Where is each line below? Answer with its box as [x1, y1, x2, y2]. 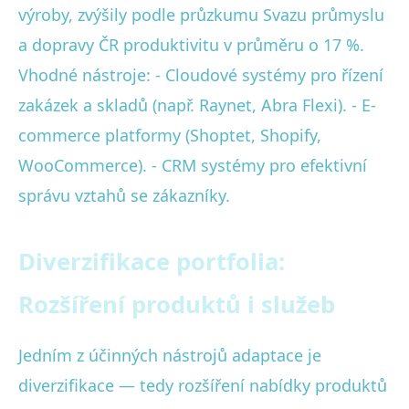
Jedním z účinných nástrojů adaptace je [18, 343, 321, 366]
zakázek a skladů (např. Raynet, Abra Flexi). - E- [18, 93, 376, 116]
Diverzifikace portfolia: [18, 245, 285, 278]
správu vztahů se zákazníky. [18, 184, 230, 206]
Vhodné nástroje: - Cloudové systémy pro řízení [18, 63, 383, 86]
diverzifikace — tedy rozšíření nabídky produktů [18, 373, 387, 396]
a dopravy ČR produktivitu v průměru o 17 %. [18, 33, 364, 56]
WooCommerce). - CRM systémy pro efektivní [18, 153, 367, 176]
